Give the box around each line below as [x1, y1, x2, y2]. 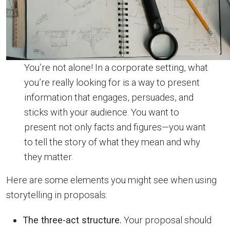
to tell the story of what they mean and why [24, 136, 200, 147]
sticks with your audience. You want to [24, 106, 179, 118]
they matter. [24, 151, 73, 162]
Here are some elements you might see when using [6, 174, 217, 185]
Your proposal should [122, 214, 212, 225]
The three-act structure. [23, 214, 122, 225]
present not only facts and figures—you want [24, 121, 206, 132]
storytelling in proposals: [6, 189, 107, 200]
